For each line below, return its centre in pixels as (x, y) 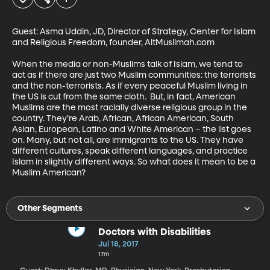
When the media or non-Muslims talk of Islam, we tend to (128, 64)
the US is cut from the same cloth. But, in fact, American (125, 97)
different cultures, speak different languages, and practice (131, 151)
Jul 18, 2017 (118, 244)
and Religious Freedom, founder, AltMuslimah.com (113, 42)
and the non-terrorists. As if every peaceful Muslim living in (131, 86)
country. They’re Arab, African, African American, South (124, 118)
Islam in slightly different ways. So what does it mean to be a (135, 162)
